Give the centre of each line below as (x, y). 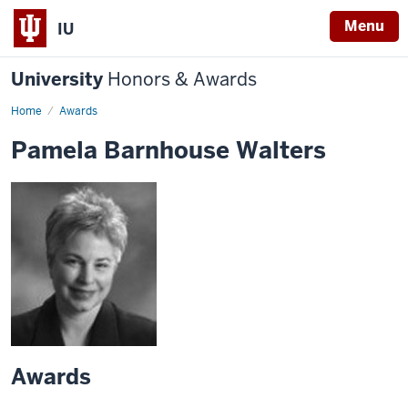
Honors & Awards (182, 79)
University (59, 79)
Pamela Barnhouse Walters (168, 150)
